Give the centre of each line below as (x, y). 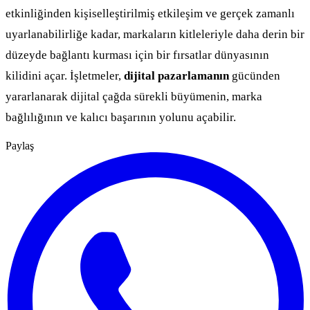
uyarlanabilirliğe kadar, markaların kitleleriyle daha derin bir (155, 35)
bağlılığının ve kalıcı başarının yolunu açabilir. (121, 118)
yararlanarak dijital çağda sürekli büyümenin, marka (134, 97)
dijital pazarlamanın (176, 76)
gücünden (255, 76)
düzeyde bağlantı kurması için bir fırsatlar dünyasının (137, 55)
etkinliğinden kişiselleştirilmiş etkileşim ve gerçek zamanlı (150, 14)
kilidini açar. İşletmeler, (65, 76)
